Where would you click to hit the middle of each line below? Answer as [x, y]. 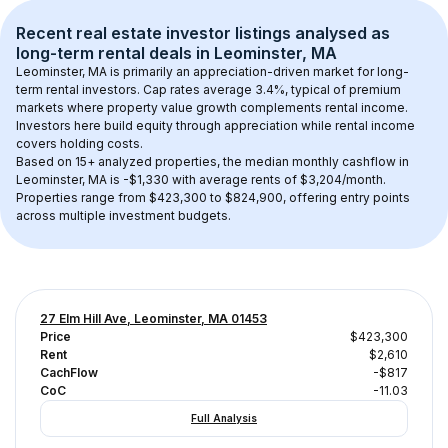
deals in [179, 53]
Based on [45, 161]
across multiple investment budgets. [123, 215]
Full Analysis [224, 418]
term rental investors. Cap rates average [135, 89]
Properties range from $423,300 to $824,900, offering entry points [214, 197]
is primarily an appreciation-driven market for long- [258, 71]
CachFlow [69, 372]
